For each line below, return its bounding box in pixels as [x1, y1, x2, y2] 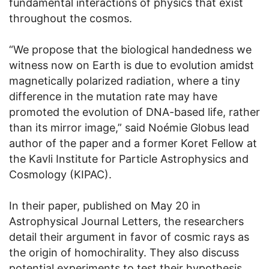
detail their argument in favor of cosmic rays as [9, 231, 249, 244]
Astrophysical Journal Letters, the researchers [9, 215, 244, 228]
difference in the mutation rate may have [9, 90, 217, 103]
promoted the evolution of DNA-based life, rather [9, 106, 260, 119]
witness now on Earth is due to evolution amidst [9, 59, 254, 72]
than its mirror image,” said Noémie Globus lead [9, 121, 249, 134]
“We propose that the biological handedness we [9, 43, 252, 56]
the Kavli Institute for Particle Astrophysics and [9, 153, 249, 166]
